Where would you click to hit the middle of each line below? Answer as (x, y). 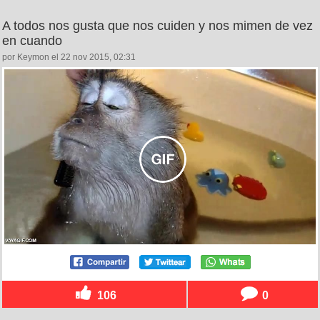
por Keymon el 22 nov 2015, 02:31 (69, 57)
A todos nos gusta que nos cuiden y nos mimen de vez (157, 25)
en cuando (32, 40)
